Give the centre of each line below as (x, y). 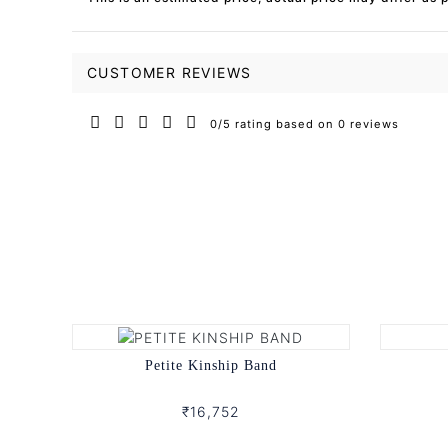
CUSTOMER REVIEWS (169, 72)
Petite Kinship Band (210, 365)
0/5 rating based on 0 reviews (304, 123)
